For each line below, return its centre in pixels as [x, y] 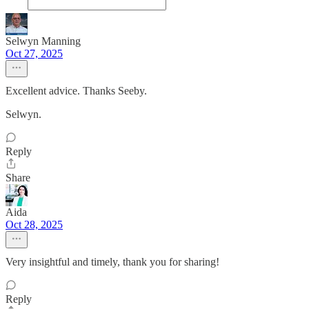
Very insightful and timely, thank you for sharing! [112, 262]
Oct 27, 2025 [34, 53]
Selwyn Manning [43, 41]
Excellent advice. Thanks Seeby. [76, 91]
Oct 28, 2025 [34, 225]
